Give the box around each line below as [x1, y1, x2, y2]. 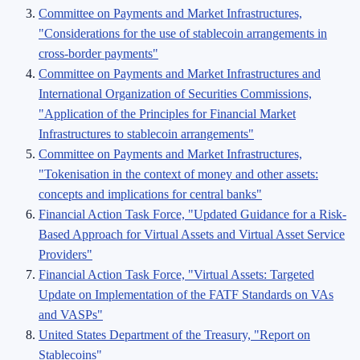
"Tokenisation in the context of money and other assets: [39, 167, 318, 182]
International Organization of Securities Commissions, [39, 87, 312, 101]
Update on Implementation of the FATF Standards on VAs [39, 288, 333, 302]
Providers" [39, 247, 92, 262]
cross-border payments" [39, 47, 158, 61]
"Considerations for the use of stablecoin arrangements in [39, 27, 327, 41]
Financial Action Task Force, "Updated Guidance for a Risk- [39, 207, 346, 222]
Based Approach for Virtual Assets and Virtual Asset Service [39, 227, 345, 242]
